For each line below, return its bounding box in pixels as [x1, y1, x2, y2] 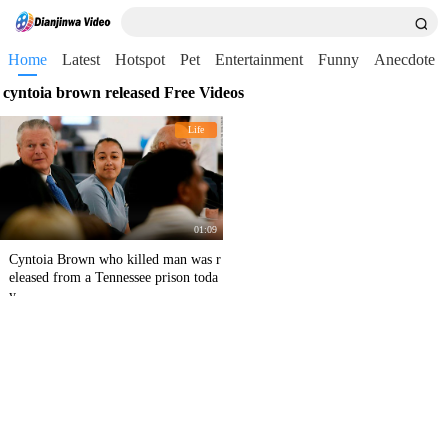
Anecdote [374, 51, 435, 68]
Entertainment [215, 51, 303, 68]
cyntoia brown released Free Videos [3, 84, 244, 101]
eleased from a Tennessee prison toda [9, 270, 218, 286]
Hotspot [115, 51, 165, 68]
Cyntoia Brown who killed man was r [9, 252, 221, 268]
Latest [62, 51, 100, 68]
